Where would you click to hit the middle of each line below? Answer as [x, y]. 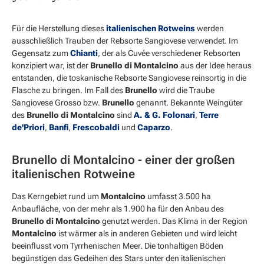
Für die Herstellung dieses [59, 29]
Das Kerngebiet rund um [56, 197]
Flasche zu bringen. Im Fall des [68, 90]
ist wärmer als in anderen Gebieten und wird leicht [147, 234]
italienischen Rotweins [151, 29]
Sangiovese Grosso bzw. [57, 103]
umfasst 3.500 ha [178, 197]
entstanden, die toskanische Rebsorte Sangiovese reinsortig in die [129, 78]
